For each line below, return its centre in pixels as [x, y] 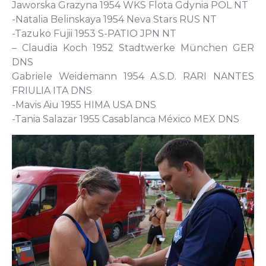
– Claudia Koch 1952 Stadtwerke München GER [133, 47]
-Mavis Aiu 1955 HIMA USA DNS [86, 104]
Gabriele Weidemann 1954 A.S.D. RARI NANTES [133, 76]
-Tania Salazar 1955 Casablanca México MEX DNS [126, 119]
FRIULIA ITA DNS [54, 90]
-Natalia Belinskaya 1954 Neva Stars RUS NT [117, 19]
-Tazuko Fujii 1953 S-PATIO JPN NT [96, 33]
